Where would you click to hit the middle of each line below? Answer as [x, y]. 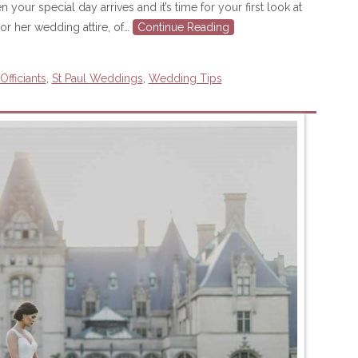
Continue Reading [183, 28]
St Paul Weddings [97, 79]
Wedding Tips [185, 79]
